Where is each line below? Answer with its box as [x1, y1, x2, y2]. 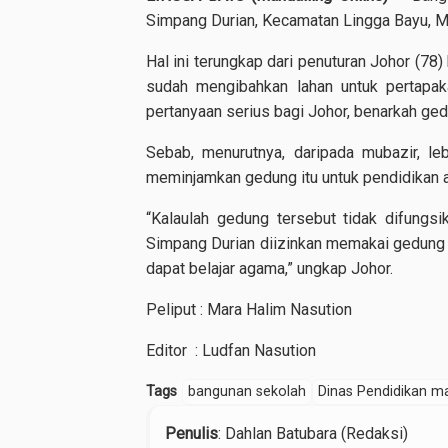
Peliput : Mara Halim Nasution [146, 300, 352, 319]
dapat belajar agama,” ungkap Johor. [146, 259, 393, 278]
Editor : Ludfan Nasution [146, 341, 316, 360]
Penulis [165, 424, 218, 443]
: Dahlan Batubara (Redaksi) [218, 424, 408, 443]
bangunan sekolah [188, 383, 306, 400]
